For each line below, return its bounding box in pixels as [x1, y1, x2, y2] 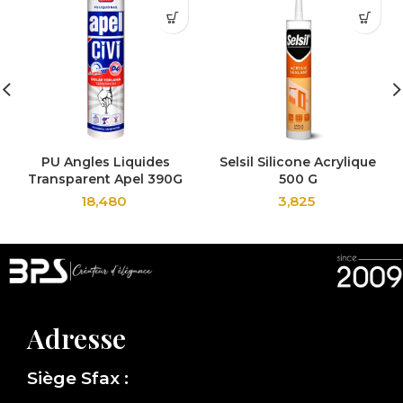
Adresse [27, 319, 126, 356]
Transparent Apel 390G [28, 171, 183, 188]
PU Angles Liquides [40, 154, 170, 171]
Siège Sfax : [27, 367, 129, 389]
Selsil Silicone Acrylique [219, 154, 376, 171]
